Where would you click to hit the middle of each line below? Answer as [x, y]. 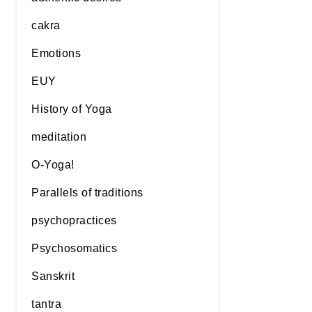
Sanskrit [53, 276]
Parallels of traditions [87, 193]
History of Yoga [72, 109]
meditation [59, 137]
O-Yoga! [53, 165]
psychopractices [74, 220]
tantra [46, 304]
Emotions [56, 53]
